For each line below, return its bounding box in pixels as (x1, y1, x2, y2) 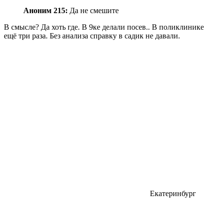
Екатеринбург (150, 189, 196, 198)
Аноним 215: (23, 6, 68, 15)
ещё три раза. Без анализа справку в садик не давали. (4, 31, 180, 40)
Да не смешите (68, 6, 119, 15)
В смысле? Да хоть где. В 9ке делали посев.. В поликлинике (4, 22, 204, 31)
